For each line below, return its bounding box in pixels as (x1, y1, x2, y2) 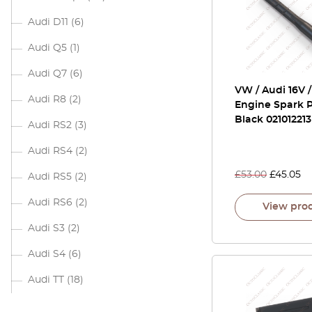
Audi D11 (28, 17, 68, 27)
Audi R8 (28, 95, 66, 104)
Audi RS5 (28, 172, 72, 182)
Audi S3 (28, 224, 65, 233)
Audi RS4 (28, 146, 72, 156)
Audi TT (28, 275, 64, 285)
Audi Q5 (28, 43, 67, 53)
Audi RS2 (28, 120, 72, 130)
